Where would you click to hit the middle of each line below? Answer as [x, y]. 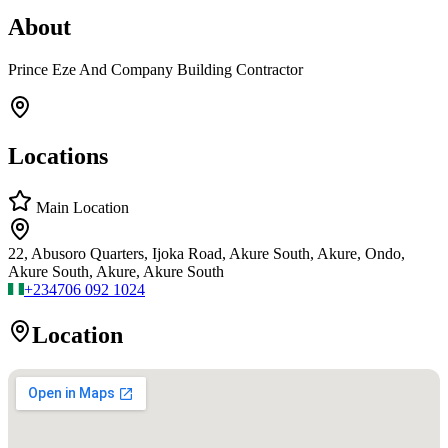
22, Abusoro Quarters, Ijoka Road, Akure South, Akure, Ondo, [206, 254]
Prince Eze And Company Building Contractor [155, 69]
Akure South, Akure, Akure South [116, 272]
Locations [58, 155]
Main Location [80, 208]
